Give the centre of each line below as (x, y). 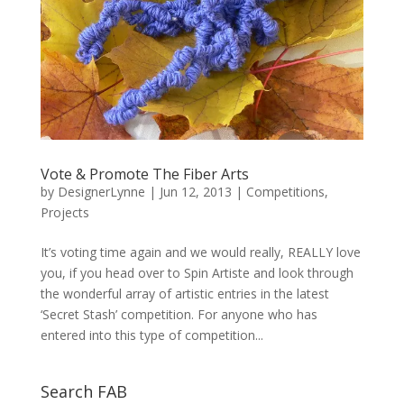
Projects (64, 213)
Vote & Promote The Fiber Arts (144, 174)
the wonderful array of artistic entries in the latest (184, 294)
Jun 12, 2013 (195, 192)
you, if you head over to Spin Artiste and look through (197, 273)
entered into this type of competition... (151, 335)
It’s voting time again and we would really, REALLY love (200, 252)
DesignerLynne (101, 192)
